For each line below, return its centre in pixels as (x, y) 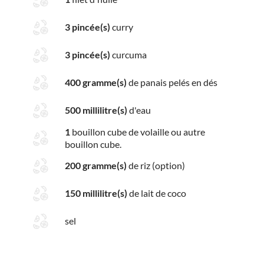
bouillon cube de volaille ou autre (138, 131)
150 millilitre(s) (96, 193)
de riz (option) (156, 166)
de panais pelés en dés (172, 82)
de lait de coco (157, 193)
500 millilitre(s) (96, 110)
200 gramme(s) (96, 166)
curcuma (128, 55)
